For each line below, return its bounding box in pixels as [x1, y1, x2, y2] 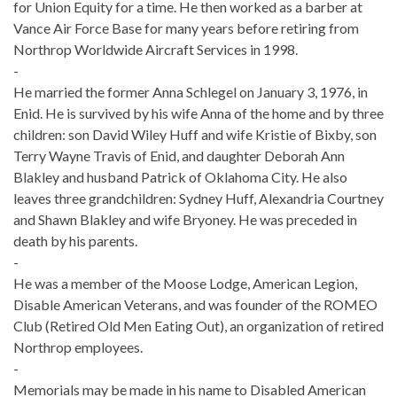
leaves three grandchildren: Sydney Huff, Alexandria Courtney [13, 189, 384, 206]
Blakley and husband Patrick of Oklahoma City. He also [13, 167, 347, 185]
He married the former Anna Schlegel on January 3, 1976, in [13, 82, 368, 100]
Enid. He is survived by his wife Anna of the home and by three [13, 104, 384, 121]
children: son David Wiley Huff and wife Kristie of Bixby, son [13, 125, 377, 143]
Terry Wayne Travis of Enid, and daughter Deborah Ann [13, 146, 345, 164]
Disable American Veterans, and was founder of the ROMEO [13, 295, 378, 313]
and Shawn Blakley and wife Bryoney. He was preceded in [13, 210, 357, 228]
